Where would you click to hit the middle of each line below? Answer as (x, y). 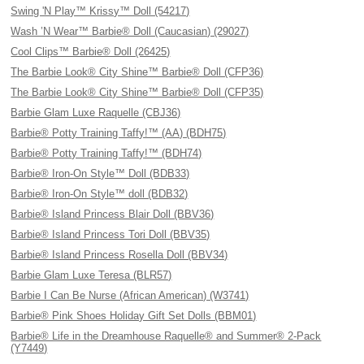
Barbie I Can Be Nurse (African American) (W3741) (130, 295)
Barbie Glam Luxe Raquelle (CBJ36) (96, 113)
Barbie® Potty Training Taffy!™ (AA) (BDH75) (119, 133)
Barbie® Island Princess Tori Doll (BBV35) (110, 234)
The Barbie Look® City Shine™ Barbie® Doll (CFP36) (137, 72)
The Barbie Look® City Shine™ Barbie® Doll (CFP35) (137, 92)
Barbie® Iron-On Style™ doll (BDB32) (100, 194)
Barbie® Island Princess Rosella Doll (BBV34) (119, 255)
